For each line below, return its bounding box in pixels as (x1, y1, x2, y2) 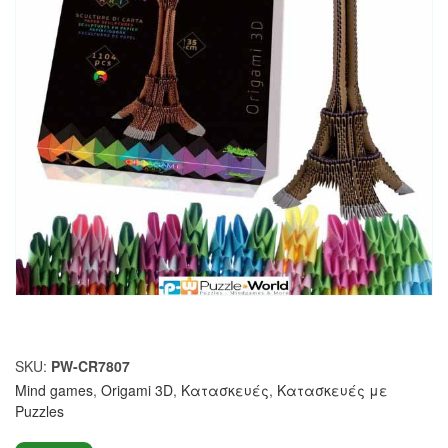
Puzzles (15, 400, 64, 421)
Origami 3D (101, 379, 173, 400)
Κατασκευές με (277, 379, 388, 400)
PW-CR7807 (51, 355, 130, 376)
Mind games (15, 379, 93, 400)
